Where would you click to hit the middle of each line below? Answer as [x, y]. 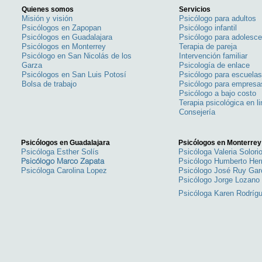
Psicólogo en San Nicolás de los [77, 56]
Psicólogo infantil [208, 28]
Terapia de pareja [208, 46]
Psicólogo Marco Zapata [63, 161]
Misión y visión [47, 18]
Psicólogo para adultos [218, 18]
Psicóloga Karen [208, 193]
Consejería [197, 112]
